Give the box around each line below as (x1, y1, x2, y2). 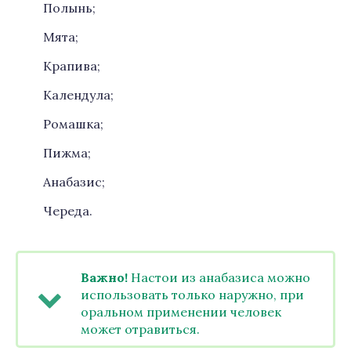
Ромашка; (43, 116, 103, 132)
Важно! (81, 270, 128, 285)
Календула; (43, 87, 114, 103)
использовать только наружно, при (81, 287, 304, 302)
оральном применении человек (81, 304, 281, 320)
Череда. (43, 203, 92, 219)
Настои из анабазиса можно (128, 270, 310, 285)
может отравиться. (81, 321, 200, 337)
